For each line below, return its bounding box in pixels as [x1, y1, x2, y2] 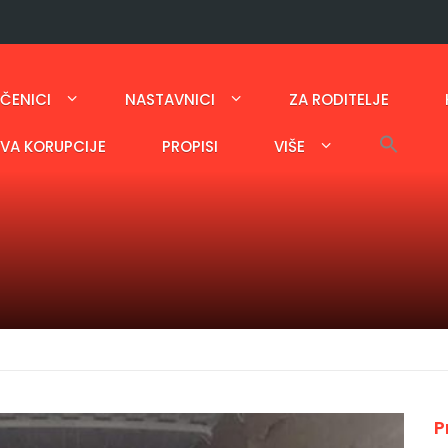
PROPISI [162, 136, 218, 157]
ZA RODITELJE [289, 89, 389, 110]
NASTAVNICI [125, 89, 215, 110]
